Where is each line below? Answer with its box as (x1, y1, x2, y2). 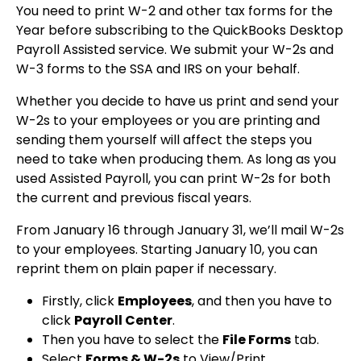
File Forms (222, 330, 291, 350)
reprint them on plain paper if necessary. (16, 259, 276, 279)
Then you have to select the (42, 330, 222, 350)
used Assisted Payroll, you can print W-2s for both (16, 169, 330, 189)
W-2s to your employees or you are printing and (16, 111, 320, 131)
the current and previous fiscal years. (16, 189, 251, 208)
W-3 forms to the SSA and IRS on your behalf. (16, 60, 300, 79)
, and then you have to (192, 292, 332, 311)
